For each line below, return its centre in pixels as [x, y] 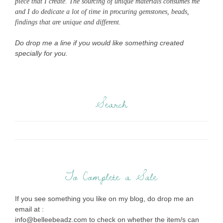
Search [111, 104]
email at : [29, 209]
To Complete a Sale [111, 177]
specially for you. [41, 54]
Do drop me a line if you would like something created [99, 43]
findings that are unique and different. [68, 22]
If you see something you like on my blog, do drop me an [104, 199]
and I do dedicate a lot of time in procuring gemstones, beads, [102, 12]
